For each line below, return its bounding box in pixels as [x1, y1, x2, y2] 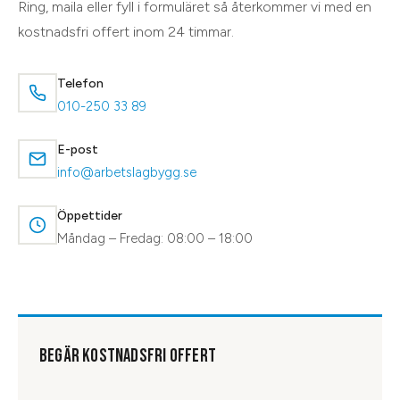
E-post [57, 141, 98, 157]
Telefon [57, 75, 104, 91]
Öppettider [57, 207, 122, 223]
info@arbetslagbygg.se [57, 163, 196, 180]
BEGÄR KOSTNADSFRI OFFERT [39, 344, 216, 367]
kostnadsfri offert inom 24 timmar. [18, 22, 234, 40]
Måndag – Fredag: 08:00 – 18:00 [57, 229, 253, 246]
